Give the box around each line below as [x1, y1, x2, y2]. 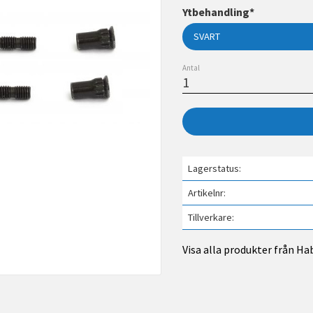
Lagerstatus [187, 161, 239, 175]
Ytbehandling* [182, 5, 254, 19]
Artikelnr [187, 186, 224, 199]
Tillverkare [187, 210, 232, 224]
